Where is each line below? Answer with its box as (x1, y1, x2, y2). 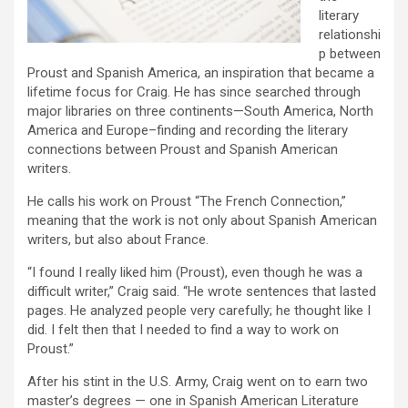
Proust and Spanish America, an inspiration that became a (27, 65, 374, 82)
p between (319, 46, 381, 63)
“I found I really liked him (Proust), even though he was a (27, 264, 362, 281)
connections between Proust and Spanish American (27, 141, 338, 158)
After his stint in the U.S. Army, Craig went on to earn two (27, 373, 368, 391)
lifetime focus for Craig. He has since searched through (27, 84, 361, 101)
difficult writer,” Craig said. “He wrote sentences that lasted (27, 283, 376, 301)
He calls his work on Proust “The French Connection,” (27, 193, 346, 210)
